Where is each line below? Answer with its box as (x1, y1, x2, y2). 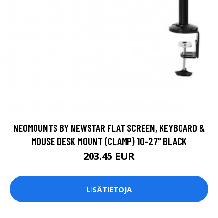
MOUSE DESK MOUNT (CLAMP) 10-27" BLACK (31, 135, 187, 147)
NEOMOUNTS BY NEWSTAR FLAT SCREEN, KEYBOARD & (13, 122, 205, 134)
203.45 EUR (83, 149, 135, 163)
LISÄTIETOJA (86, 184, 132, 194)
